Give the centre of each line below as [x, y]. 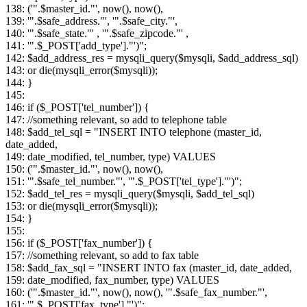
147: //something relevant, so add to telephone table [116, 120]
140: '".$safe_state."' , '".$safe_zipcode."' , [97, 34]
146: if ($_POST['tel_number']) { [77, 108]
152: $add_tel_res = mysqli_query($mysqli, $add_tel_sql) [130, 194]
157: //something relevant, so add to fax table [102, 256]
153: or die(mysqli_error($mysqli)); [82, 206]
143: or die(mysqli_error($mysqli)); [82, 71]
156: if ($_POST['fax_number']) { [79, 243]
